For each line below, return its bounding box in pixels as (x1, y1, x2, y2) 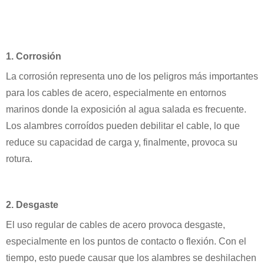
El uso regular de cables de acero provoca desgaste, (6, 219, 225, 230)
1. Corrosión (6, 51, 61, 61)
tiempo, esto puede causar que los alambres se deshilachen (6, 252, 256, 263)
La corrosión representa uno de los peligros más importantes (6, 71, 258, 81)
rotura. (6, 153, 32, 164)
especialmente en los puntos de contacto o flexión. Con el (6, 236, 246, 246)
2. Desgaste (6, 199, 58, 210)
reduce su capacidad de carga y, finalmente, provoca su (6, 137, 237, 147)
